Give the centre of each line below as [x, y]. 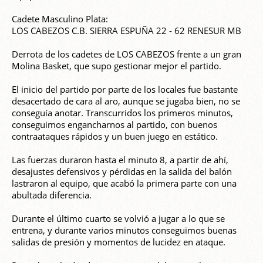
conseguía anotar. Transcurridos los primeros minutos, [122, 113]
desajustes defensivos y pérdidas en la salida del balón [122, 172]
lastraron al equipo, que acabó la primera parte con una [124, 183]
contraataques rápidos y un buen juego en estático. [115, 136]
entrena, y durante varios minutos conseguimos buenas [124, 230]
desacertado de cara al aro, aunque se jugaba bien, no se [126, 101]
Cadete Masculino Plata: [60, 19]
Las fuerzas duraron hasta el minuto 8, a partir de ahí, [120, 160]
